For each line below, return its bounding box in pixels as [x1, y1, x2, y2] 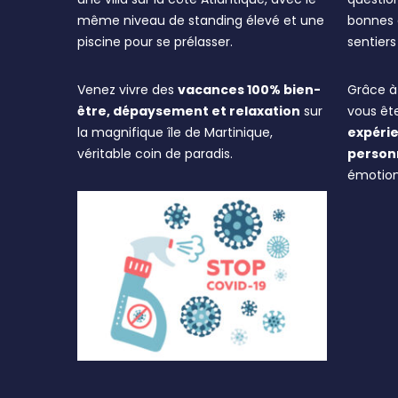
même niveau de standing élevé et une [77, 12, 324, 29]
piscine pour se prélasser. [77, 33, 233, 51]
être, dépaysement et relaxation [77, 102, 300, 120]
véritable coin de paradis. [77, 145, 233, 163]
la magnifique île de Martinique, [77, 123, 273, 141]
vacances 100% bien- [178, 81, 321, 99]
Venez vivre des [77, 81, 178, 99]
